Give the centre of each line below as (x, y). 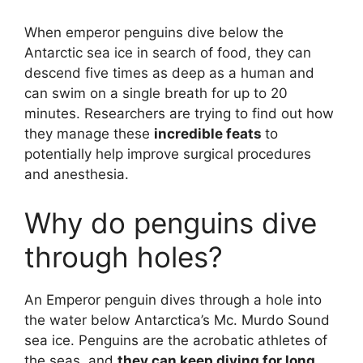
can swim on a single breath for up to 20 (156, 93)
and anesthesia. (77, 174)
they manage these (89, 134)
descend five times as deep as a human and (169, 73)
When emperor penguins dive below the (154, 32)
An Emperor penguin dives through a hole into (173, 299)
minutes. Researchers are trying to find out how (179, 113)
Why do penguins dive (171, 222)
